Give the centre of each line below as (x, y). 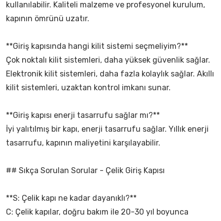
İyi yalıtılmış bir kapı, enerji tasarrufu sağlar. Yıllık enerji (107, 129)
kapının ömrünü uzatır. (48, 18)
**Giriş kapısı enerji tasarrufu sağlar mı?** (83, 115)
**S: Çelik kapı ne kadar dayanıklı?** (71, 198)
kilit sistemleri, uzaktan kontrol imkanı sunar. (88, 88)
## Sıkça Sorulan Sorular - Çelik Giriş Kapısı (85, 170)
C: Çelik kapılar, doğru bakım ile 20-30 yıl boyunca (97, 212)
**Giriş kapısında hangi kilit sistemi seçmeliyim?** (97, 46)
